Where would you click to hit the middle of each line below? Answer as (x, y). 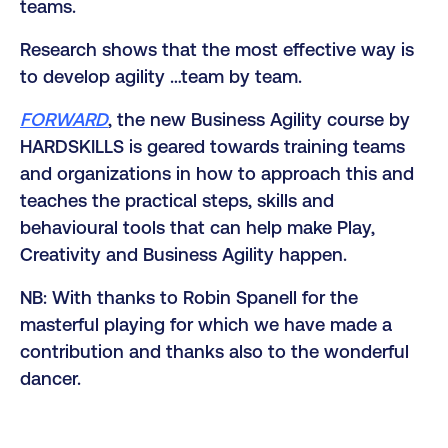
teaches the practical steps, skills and (177, 200)
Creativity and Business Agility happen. (183, 254)
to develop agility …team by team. (161, 76)
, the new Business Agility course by (259, 119)
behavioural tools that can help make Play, (197, 227)
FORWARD (64, 119)
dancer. (50, 378)
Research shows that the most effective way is (217, 49)
